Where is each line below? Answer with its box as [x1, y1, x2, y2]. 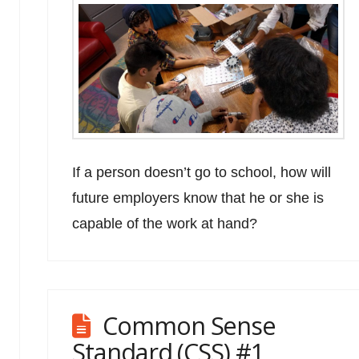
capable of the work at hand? [72, 215, 258, 232]
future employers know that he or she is [72, 189, 325, 206]
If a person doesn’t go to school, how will [72, 163, 332, 180]
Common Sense [103, 308, 276, 342]
